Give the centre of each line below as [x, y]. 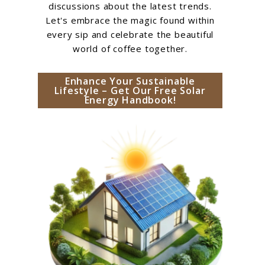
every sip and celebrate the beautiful [130, 34]
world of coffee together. [130, 49]
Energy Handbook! [130, 100]
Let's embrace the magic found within [130, 20]
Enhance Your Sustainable [130, 81]
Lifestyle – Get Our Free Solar [130, 90]
